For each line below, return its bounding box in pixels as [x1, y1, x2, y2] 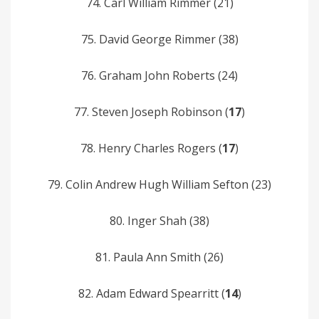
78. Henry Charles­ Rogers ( [80, 140, 222, 156]
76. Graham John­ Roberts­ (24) [81, 67, 238, 83]
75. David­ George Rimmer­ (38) [80, 31, 239, 47]
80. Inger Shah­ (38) [110, 212, 209, 229]
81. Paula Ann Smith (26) [95, 249, 224, 265]
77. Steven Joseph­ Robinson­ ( [74, 103, 229, 120]
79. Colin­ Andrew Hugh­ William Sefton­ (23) [48, 176, 271, 192]
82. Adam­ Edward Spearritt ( [78, 285, 225, 301]
